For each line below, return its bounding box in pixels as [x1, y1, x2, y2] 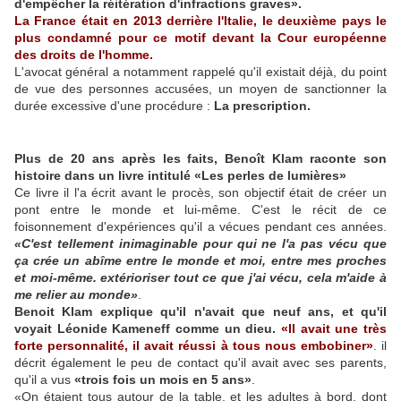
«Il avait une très [281, 320, 388, 336]
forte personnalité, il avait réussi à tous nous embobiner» [14, 337, 373, 353]
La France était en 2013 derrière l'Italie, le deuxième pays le [14, 13, 387, 28]
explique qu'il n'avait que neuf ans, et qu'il [99, 303, 388, 319]
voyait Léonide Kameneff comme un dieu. [14, 320, 277, 336]
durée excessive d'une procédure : [14, 98, 214, 113]
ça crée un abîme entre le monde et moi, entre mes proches [14, 252, 387, 268]
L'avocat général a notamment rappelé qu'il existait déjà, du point [14, 64, 387, 79]
